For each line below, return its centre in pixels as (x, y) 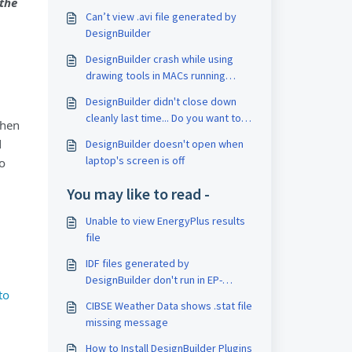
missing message (126, 322)
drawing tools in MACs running (155, 75)
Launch (101, 296)
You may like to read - (138, 194)
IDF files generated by (137, 263)
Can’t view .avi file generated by (161, 16)
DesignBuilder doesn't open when (164, 144)
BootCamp (110, 92)
